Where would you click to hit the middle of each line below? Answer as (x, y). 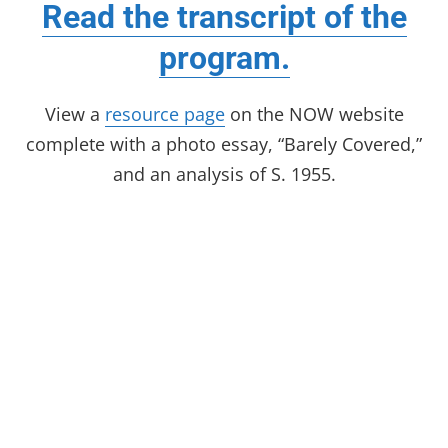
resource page (164, 114)
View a (74, 114)
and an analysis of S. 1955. (224, 174)
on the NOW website (314, 114)
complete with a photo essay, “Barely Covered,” (224, 144)
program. (224, 58)
